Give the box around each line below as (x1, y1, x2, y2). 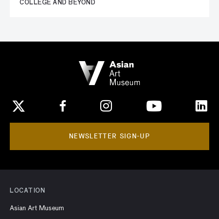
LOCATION (10, 188, 45, 195)
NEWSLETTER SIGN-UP (68, 131, 151, 141)
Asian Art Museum (10, 205, 64, 212)
